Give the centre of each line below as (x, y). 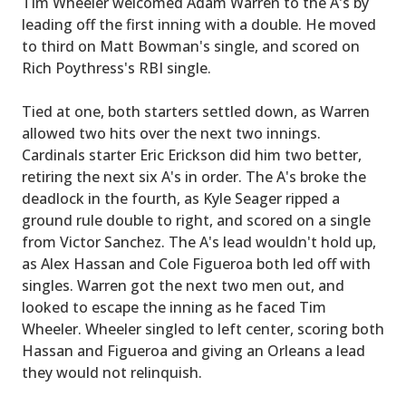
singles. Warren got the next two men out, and (183, 285)
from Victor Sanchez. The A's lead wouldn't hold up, (199, 242)
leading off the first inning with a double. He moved (199, 24)
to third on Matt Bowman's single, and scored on (191, 46)
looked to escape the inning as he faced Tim (174, 307)
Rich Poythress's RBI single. (116, 68)
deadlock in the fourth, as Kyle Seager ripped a (181, 198)
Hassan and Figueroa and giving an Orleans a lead (193, 351)
